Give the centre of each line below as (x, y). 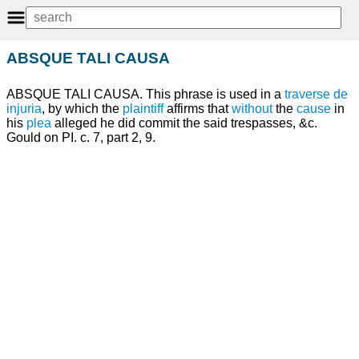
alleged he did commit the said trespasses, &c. (184, 123)
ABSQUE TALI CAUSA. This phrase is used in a (145, 95)
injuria (24, 109)
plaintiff (143, 109)
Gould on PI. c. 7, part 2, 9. (81, 138)
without (252, 109)
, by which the (82, 109)
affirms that (198, 109)
